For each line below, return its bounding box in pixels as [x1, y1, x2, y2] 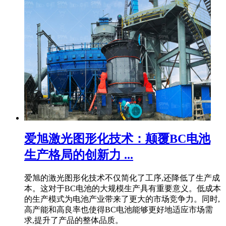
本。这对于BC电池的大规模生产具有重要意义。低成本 [24, 184, 221, 193]
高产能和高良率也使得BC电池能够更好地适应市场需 [24, 205, 213, 214]
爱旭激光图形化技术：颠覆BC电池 [24, 132, 210, 145]
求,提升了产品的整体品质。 [24, 215, 123, 224]
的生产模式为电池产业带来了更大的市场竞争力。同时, [24, 194, 220, 203]
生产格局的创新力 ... [24, 148, 133, 161]
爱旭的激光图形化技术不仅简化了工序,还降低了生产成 [24, 173, 220, 182]
